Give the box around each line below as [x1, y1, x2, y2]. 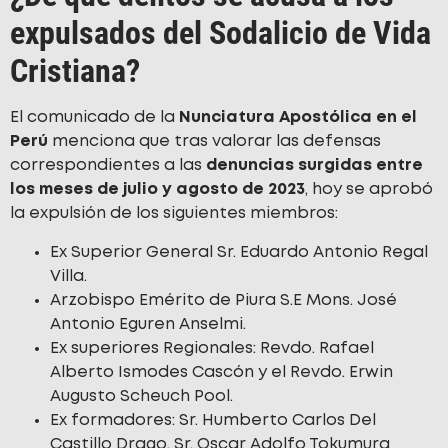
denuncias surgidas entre [206, 158, 423, 174]
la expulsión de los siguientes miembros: [10, 206, 338, 222]
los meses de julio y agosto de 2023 [10, 182, 305, 198]
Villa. [50, 268, 87, 284]
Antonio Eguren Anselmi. [50, 316, 246, 332]
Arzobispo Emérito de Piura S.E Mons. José [50, 292, 397, 308]
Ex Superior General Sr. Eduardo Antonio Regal [50, 244, 428, 260]
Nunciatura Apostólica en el [179, 110, 417, 126]
